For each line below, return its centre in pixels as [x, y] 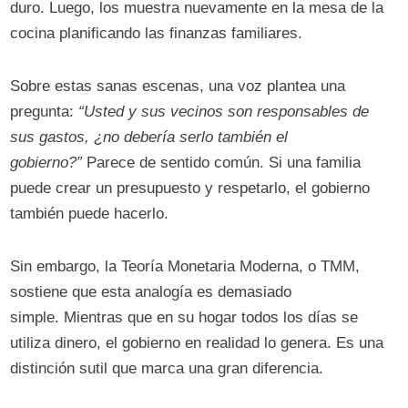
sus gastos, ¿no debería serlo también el [149, 138]
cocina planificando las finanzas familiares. [157, 34]
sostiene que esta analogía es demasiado [151, 292]
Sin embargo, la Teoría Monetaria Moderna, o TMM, [185, 267]
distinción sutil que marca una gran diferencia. [167, 369]
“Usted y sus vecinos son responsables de [224, 112]
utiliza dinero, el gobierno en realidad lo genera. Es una [197, 343]
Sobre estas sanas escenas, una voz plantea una [178, 87]
